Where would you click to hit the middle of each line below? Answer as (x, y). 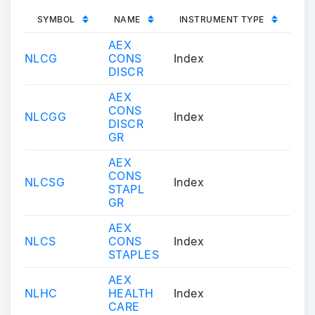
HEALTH (131, 293)
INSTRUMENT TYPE (222, 19)
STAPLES (134, 254)
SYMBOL (56, 19)
